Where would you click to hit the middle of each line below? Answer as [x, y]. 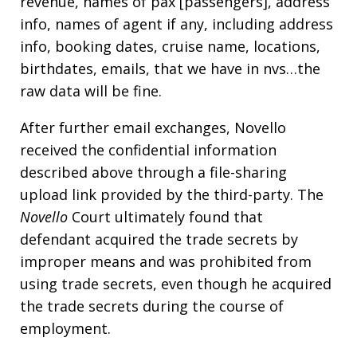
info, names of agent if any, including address [177, 24]
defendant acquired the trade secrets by [159, 239]
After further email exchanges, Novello [153, 127]
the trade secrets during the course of [152, 306]
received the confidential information [148, 150]
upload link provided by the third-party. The [172, 194]
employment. [65, 328]
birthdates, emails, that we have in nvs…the [170, 69]
